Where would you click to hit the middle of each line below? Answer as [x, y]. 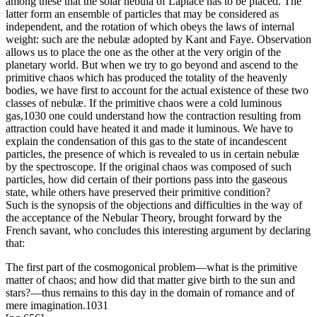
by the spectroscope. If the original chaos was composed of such [149, 167]
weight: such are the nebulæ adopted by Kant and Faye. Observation [158, 40]
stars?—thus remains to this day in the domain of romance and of [150, 293]
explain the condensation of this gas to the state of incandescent [146, 142]
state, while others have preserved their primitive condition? [138, 192]
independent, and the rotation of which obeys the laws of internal [150, 27]
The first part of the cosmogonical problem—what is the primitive [151, 267]
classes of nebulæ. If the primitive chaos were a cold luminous [144, 103]
